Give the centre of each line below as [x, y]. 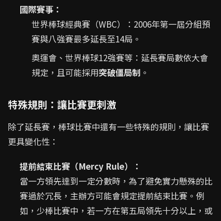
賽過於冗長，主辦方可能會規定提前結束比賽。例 [112, 196]
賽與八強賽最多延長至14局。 [86, 39]
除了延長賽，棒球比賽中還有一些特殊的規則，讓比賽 [109, 127]
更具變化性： [33, 142]
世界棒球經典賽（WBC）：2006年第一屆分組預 [121, 24]
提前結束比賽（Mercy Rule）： [80, 166]
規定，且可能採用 [65, 73]
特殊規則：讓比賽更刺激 [62, 105]
